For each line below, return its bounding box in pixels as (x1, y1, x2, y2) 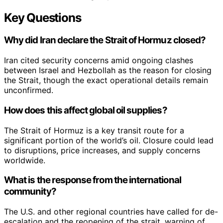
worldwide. (4, 155, 45, 165)
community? (4, 186, 56, 198)
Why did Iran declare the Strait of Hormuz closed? (4, 34, 206, 46)
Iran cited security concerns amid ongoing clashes (4, 55, 193, 66)
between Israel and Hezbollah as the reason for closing (4, 65, 212, 76)
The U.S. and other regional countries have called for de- (4, 207, 218, 217)
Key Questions (4, 10, 81, 25)
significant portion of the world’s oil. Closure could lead (4, 135, 214, 145)
